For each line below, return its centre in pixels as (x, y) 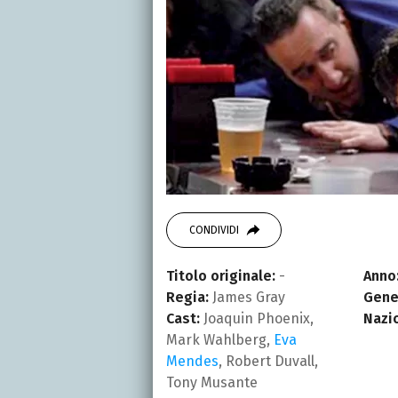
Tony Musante (212, 382)
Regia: (187, 297)
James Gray (247, 297)
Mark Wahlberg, (220, 339)
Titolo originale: (221, 275)
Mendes (192, 361)
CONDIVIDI (214, 230)
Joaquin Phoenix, (257, 318)
